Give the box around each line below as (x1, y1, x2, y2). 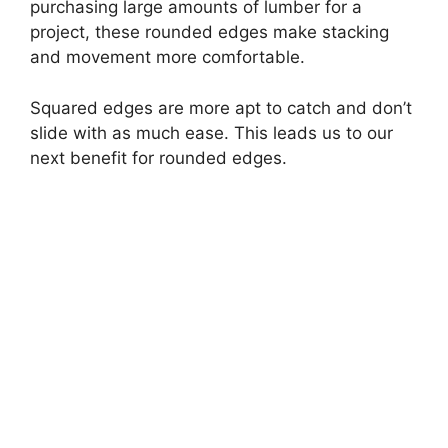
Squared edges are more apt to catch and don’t (30, 97, 412, 118)
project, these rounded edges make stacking (30, 22, 389, 43)
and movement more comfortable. (30, 47, 305, 68)
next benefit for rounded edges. (30, 147, 287, 168)
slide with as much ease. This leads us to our (30, 122, 393, 143)
